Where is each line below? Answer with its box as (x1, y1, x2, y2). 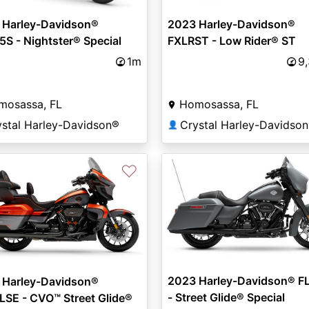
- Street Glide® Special (167, 290, 285, 305)
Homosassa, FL (179, 97, 259, 112)
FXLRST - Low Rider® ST (167, 34, 296, 48)
